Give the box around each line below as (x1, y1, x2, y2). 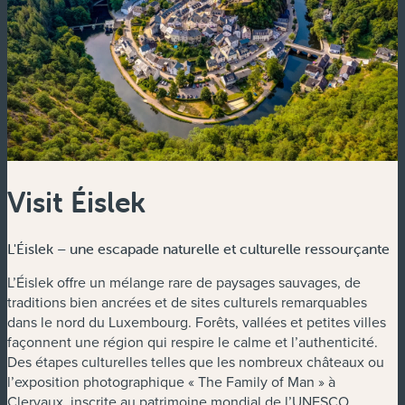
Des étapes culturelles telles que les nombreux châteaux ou (7, 351, 384, 372)
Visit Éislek (7, 184, 146, 221)
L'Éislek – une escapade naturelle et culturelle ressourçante (7, 239, 390, 258)
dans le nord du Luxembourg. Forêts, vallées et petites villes (7, 311, 386, 332)
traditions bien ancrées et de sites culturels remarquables (7, 291, 367, 312)
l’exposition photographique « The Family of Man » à (7, 371, 335, 391)
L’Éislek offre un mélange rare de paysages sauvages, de (7, 271, 361, 292)
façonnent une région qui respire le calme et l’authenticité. (7, 331, 378, 352)
